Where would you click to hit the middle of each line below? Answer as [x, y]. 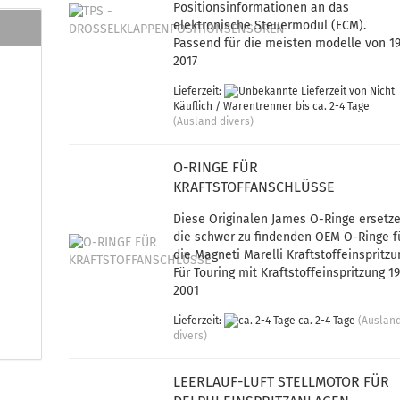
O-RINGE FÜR [216, 167]
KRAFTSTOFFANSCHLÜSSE [254, 187]
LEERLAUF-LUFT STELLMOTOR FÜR [282, 382]
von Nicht [371, 91]
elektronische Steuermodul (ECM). [270, 25]
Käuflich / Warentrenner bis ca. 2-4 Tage [272, 107]
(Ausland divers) [214, 122]
